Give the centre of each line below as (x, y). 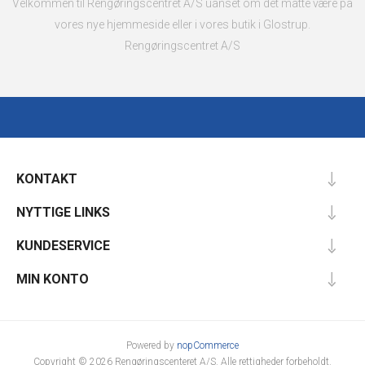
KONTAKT (47, 179)
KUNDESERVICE (63, 246)
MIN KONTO (53, 279)
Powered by (152, 345)
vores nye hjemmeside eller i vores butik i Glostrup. (182, 24)
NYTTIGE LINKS (63, 212)
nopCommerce (208, 345)
